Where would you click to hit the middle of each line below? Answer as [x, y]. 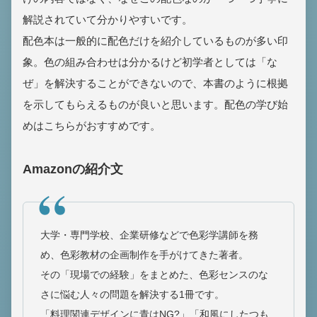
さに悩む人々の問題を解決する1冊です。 [132, 295]
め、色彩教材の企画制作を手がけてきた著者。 [144, 255]
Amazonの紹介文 [73, 169]
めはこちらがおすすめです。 [92, 126]
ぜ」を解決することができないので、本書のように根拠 [155, 83]
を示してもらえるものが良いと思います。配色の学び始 [155, 105]
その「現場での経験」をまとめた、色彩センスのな [154, 275]
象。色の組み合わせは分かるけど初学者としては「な [150, 62]
